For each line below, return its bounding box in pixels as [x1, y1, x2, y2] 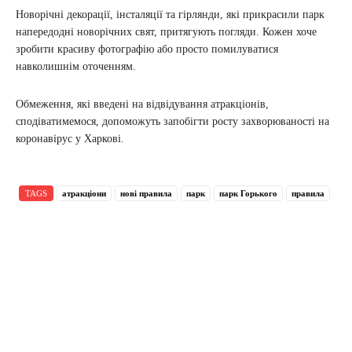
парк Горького [219, 188, 277, 198]
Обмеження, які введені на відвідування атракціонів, [16, 97, 269, 110]
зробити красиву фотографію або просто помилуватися [16, 42, 278, 55]
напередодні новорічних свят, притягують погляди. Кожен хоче [16, 25, 317, 38]
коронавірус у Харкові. [16, 132, 124, 145]
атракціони [62, 188, 106, 198]
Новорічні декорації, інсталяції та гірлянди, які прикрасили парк [16, 8, 324, 20]
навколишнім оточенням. [16, 60, 136, 72]
